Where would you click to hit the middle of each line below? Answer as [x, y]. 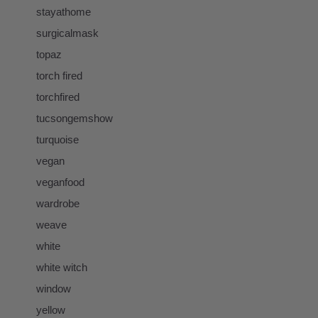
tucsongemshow [75, 118]
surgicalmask [67, 33]
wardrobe [58, 203]
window [54, 288]
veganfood [60, 182]
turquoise [57, 139]
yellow [51, 309]
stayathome [64, 11]
